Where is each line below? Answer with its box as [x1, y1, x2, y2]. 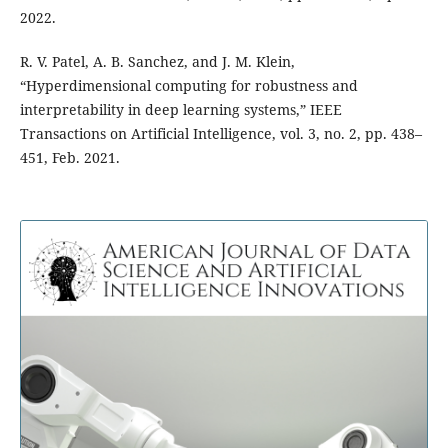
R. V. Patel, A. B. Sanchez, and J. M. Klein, [19, 52, 295, 72]
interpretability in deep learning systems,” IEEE [19, 100, 342, 120]
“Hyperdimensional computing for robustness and [19, 76, 358, 96]
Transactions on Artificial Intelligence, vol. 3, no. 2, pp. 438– [19, 124, 422, 144]
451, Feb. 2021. [19, 148, 120, 168]
